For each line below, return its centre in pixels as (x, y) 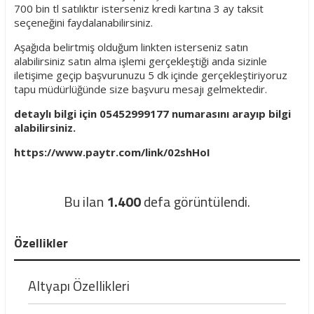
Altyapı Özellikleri (79, 286)
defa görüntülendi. (195, 202)
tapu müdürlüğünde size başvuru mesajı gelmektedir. (142, 89)
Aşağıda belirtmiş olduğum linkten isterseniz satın (131, 47)
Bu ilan (85, 202)
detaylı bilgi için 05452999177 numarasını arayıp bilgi (152, 114)
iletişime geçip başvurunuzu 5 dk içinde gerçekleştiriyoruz (150, 75)
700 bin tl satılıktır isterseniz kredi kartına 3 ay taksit (138, 8)
